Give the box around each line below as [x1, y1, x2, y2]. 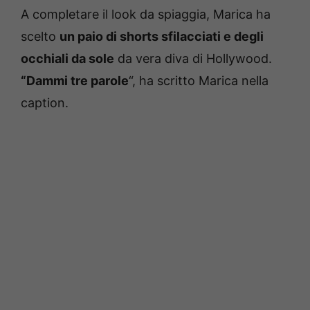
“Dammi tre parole [21, 73, 129, 88]
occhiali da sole [21, 51, 114, 66]
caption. [21, 95, 69, 110]
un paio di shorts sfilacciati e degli [60, 28, 264, 44]
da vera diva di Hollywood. [114, 51, 272, 66]
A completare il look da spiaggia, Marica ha [21, 6, 271, 21]
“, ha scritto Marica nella [129, 73, 268, 88]
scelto [21, 28, 60, 44]
